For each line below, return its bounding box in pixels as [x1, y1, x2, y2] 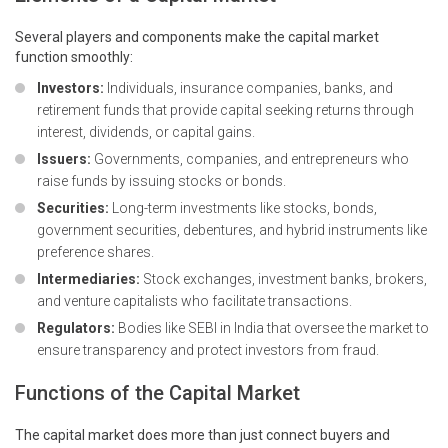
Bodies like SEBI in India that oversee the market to [115, 320, 429, 337]
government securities [37, 222, 177, 239]
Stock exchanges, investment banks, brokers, [140, 271, 427, 288]
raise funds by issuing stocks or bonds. [37, 173, 286, 190]
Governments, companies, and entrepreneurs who [91, 151, 409, 168]
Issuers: [37, 151, 91, 168]
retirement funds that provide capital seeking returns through [37, 102, 414, 119]
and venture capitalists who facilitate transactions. [37, 293, 352, 310]
